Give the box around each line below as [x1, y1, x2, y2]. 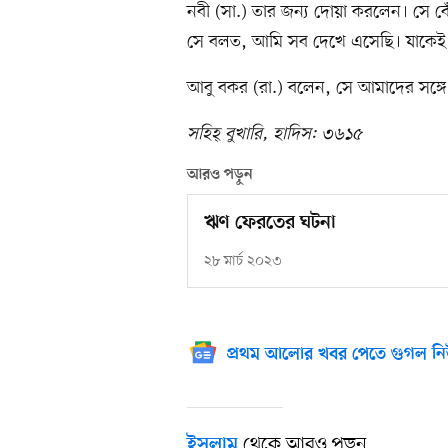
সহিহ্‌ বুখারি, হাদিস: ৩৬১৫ [187, 122, 362, 147]
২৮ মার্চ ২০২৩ [204, 252, 282, 272]
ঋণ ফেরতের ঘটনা [204, 212, 336, 236]
